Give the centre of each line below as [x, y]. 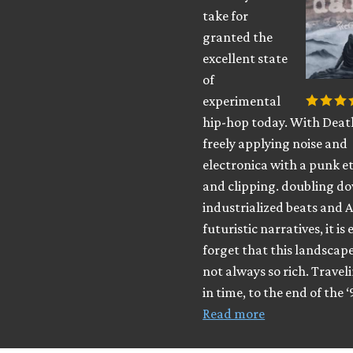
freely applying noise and [275, 144]
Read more [234, 314]
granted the [238, 37]
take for [226, 16]
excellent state [245, 59]
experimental [242, 101]
